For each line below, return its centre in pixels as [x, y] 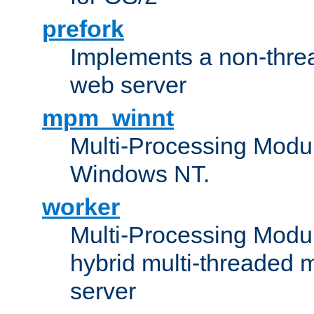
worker [81, 206]
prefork [83, 28]
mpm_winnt [108, 117]
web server [128, 84]
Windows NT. [140, 173]
